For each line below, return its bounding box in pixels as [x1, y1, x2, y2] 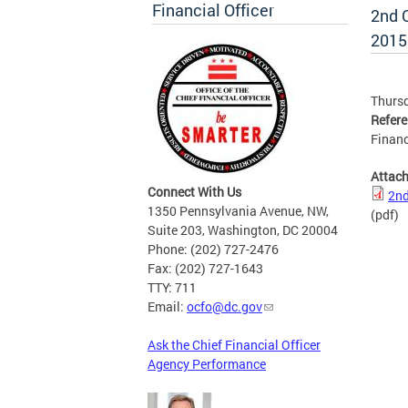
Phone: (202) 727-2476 [148, 240, 279, 259]
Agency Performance [148, 355, 266, 373]
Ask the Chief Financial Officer [148, 336, 321, 354]
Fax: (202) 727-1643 [148, 260, 263, 278]
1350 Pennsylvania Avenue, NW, [148, 202, 329, 220]
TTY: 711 [148, 279, 197, 297]
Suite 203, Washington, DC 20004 [148, 221, 338, 240]
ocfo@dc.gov [187, 298, 262, 316]
